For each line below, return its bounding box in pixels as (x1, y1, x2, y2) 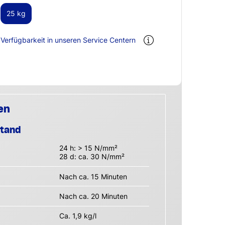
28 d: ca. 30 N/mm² (59, 152, 125, 161)
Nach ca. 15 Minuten (59, 172, 127, 181)
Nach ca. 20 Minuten (59, 191, 128, 200)
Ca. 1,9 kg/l (59, 211, 96, 220)
